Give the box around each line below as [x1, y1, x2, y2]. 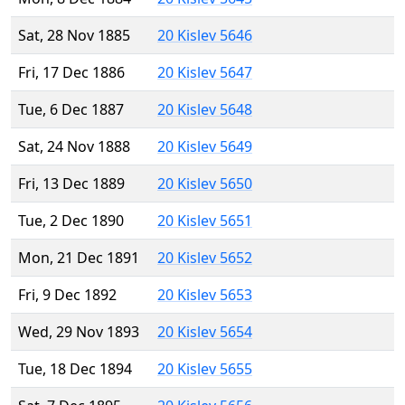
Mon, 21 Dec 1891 [18, 248, 139, 268]
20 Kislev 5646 [157, 25, 252, 46]
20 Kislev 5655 [157, 359, 252, 380]
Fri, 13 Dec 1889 [18, 174, 125, 194]
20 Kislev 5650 [157, 174, 252, 194]
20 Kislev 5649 [157, 137, 252, 157]
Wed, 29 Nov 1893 [18, 322, 139, 343]
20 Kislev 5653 [157, 285, 252, 306]
